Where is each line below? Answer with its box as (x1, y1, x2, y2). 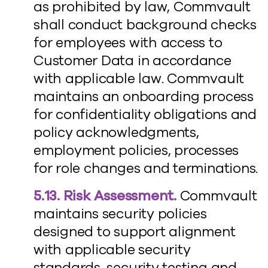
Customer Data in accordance (33, 51, 232, 70)
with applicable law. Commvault (33, 69, 245, 88)
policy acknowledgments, (33, 123, 199, 142)
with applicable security (33, 240, 191, 259)
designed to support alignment (33, 223, 236, 241)
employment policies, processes (33, 141, 239, 160)
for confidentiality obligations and (33, 105, 257, 124)
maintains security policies (33, 205, 207, 223)
